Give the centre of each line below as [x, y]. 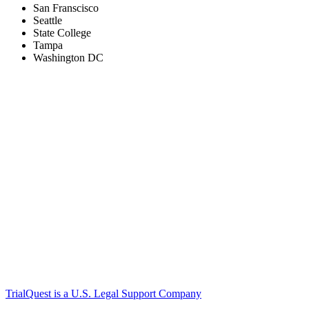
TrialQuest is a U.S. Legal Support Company [103, 294]
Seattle [48, 21]
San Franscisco [66, 8]
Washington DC [68, 58]
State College [62, 33]
